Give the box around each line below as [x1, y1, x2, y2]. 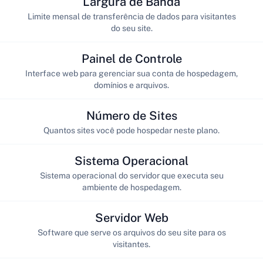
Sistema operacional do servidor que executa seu [39, 170, 224, 180]
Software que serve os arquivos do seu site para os [37, 227, 226, 237]
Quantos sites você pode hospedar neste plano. [43, 125, 220, 135]
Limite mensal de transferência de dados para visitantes [27, 11, 236, 21]
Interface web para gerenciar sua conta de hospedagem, [25, 68, 238, 78]
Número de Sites [86, 108, 177, 123]
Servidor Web [95, 210, 168, 225]
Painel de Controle [81, 51, 182, 66]
